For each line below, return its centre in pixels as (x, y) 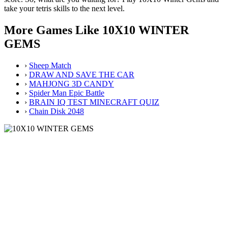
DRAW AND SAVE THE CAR (82, 74)
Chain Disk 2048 (56, 111)
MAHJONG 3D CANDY (72, 83)
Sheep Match (50, 65)
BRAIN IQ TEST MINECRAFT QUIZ (94, 102)
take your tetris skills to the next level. (64, 8)
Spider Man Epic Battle (67, 93)
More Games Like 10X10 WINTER (96, 30)
